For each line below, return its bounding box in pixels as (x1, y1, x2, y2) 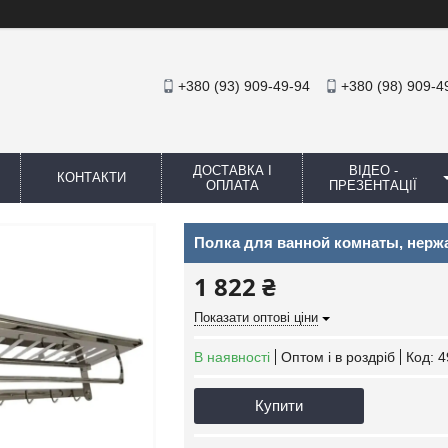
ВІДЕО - (348, 163, 398, 178)
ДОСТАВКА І (192, 163, 272, 178)
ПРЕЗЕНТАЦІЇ (329, 178, 417, 193)
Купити (255, 397, 303, 414)
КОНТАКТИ (56, 170, 126, 185)
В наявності (194, 349, 270, 365)
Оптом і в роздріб (281, 349, 395, 365)
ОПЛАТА (205, 178, 259, 193)
